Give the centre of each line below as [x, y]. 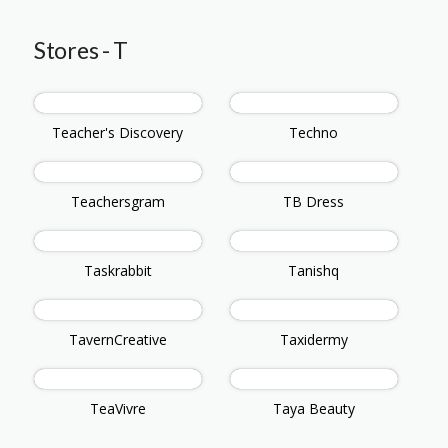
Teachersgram [117, 202]
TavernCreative [117, 340]
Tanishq [314, 271]
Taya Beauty [313, 409]
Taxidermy [313, 340]
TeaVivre [117, 409]
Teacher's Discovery [118, 133]
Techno [314, 133]
